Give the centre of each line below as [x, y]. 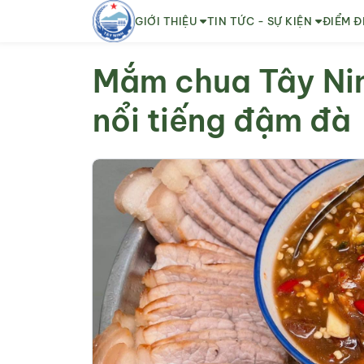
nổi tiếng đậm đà [222, 120]
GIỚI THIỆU [166, 21]
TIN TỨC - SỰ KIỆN [259, 21]
